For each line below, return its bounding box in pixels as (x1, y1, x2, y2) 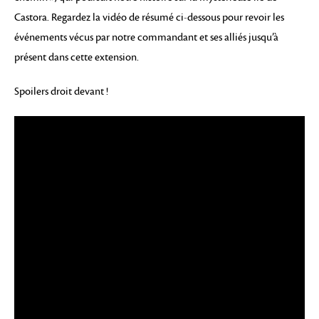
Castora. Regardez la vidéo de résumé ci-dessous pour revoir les (14, 11, 284, 23)
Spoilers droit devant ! (14, 85, 108, 98)
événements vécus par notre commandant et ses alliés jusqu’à (14, 31, 278, 43)
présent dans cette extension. (14, 51, 139, 63)
